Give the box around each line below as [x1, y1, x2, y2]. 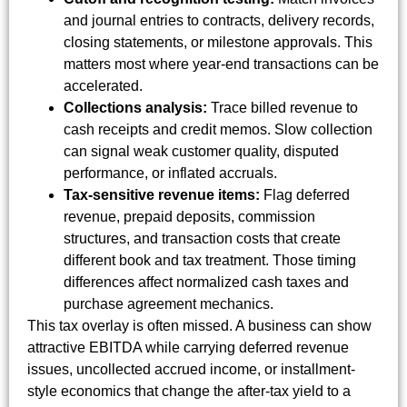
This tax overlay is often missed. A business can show [27, 318, 372, 334]
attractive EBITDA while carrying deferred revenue [27, 340, 349, 356]
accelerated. [64, 78, 143, 94]
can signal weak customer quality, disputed [64, 144, 339, 160]
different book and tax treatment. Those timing [64, 253, 356, 269]
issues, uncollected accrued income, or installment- [27, 362, 355, 378]
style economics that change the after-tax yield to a [27, 383, 351, 400]
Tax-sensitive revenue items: [64, 187, 260, 203]
